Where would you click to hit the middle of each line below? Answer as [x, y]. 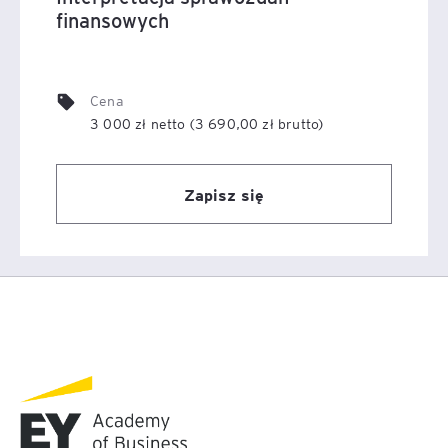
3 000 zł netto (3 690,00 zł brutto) [207, 123]
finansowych [112, 20]
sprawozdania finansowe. [111, 21]
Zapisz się [224, 194]
